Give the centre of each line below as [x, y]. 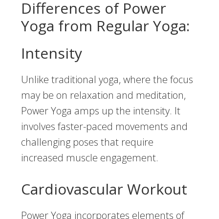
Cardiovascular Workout [104, 189]
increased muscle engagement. [89, 158]
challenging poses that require [87, 142]
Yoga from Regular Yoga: [105, 26]
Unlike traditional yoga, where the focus [107, 80]
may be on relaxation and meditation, [103, 95]
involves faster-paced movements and [104, 127]
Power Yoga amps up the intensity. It [100, 111]
